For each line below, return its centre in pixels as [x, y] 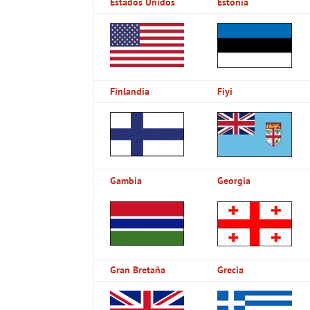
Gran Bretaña [138, 270]
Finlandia [130, 91]
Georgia [234, 180]
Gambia [126, 180]
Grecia [231, 270]
